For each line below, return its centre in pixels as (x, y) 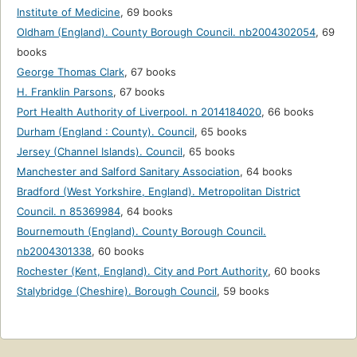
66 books (291, 112)
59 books (246, 291)
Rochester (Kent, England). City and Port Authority (142, 271)
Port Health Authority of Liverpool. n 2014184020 (139, 112)
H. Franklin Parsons (65, 92)
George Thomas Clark (71, 72)
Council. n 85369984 (69, 212)
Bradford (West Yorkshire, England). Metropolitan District (159, 192)
